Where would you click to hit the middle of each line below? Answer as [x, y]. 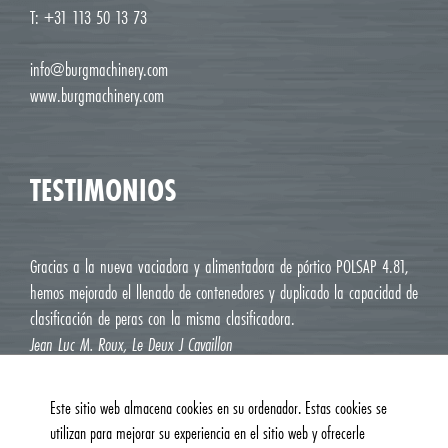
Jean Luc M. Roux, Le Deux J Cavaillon [131, 344]
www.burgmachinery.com [97, 95]
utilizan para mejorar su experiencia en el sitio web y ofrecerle [207, 432]
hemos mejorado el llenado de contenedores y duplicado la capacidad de [224, 292]
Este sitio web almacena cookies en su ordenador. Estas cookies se [218, 407]
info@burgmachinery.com [99, 69]
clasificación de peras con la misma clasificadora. [162, 318]
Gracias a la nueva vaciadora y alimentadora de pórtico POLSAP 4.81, [219, 266]
